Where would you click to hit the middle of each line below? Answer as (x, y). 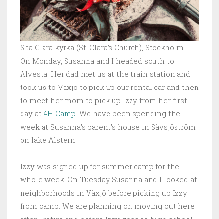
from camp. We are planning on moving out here (107, 206)
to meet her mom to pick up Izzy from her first (104, 100)
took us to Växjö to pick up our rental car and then (109, 87)
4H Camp (60, 114)
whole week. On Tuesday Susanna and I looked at (109, 180)
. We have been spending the (128, 114)
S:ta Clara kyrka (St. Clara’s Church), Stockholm (102, 48)
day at (32, 114)
